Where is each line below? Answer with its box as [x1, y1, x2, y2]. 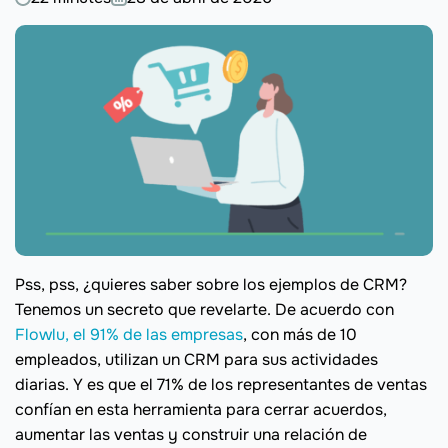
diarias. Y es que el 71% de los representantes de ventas [15, 374, 427, 396]
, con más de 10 [243, 324, 357, 346]
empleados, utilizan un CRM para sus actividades [15, 349, 378, 371]
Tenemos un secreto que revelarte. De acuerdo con [15, 299, 394, 321]
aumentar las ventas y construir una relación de [15, 424, 367, 446]
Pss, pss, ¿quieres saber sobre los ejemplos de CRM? [15, 274, 407, 296]
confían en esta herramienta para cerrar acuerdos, [15, 399, 387, 421]
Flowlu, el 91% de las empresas [15, 324, 243, 346]
